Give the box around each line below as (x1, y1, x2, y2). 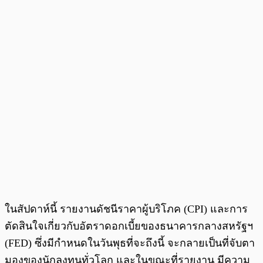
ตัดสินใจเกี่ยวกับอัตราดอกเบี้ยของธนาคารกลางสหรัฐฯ (5, 220, 253, 232)
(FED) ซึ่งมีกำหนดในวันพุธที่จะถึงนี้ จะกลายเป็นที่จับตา (5, 237, 255, 249)
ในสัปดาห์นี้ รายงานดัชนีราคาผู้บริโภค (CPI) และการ (5, 203, 248, 215)
